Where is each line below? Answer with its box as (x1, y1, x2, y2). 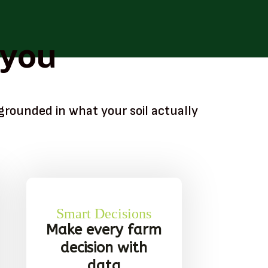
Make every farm (46, 221, 162, 238)
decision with (60, 239, 148, 256)
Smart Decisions (56, 205, 152, 221)
